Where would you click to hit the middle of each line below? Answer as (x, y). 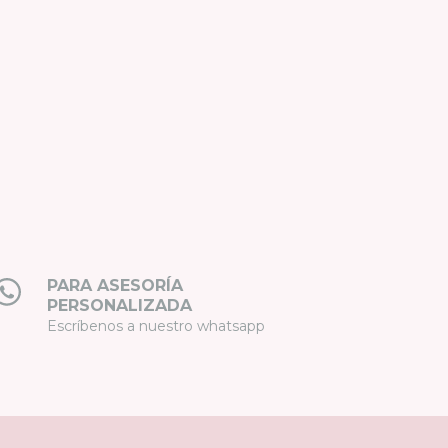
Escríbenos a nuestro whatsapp (156, 326)
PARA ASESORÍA (115, 285)
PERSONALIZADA (120, 305)
